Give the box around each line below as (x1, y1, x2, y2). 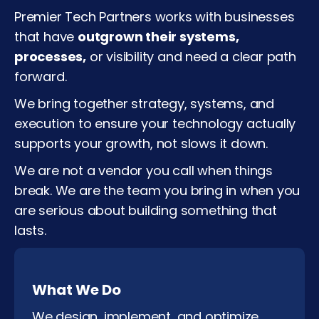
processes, (14, 47, 87, 66)
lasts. (14, 221, 46, 239)
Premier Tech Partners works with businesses (14, 7, 295, 26)
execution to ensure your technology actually (14, 114, 296, 132)
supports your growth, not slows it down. (14, 134, 268, 152)
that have (14, 27, 78, 46)
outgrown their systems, (78, 27, 239, 46)
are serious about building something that (14, 201, 277, 219)
